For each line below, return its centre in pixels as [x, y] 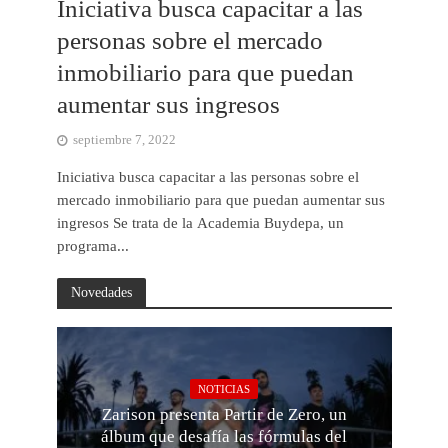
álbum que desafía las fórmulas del [224, 436]
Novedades [101, 292]
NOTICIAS [224, 388]
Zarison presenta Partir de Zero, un [224, 414]
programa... [92, 246]
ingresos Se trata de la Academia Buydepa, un [200, 223]
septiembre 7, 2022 [124, 140]
